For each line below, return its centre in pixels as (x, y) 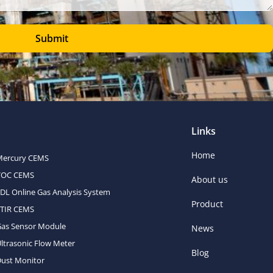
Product (207, 204)
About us (209, 179)
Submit (51, 38)
